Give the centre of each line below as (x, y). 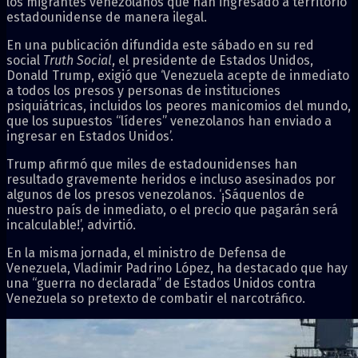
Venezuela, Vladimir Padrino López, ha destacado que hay (177, 268)
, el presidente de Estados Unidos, (213, 60)
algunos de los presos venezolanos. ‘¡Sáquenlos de (155, 194)
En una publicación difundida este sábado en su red (160, 45)
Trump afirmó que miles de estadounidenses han (152, 164)
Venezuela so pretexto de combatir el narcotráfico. (156, 298)
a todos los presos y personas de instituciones (143, 90)
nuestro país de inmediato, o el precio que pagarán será (172, 209)
